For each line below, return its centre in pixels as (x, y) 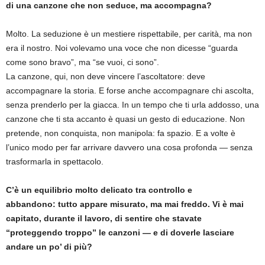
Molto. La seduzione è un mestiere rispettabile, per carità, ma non (129, 33)
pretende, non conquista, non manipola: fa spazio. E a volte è (121, 133)
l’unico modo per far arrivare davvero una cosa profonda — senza (129, 147)
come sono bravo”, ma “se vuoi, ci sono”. (83, 62)
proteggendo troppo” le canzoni (76, 232)
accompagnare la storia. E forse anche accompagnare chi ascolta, (130, 90)
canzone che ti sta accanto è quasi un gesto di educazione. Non (125, 119)
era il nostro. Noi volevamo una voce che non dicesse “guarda (122, 48)
